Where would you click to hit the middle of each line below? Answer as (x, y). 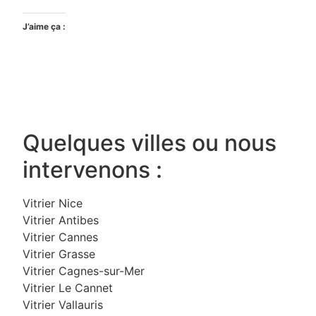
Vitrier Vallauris (63, 304)
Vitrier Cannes (60, 237)
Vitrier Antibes (61, 220)
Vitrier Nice (53, 203)
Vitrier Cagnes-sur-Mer (84, 271)
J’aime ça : (44, 26)
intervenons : (92, 169)
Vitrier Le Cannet (68, 287)
